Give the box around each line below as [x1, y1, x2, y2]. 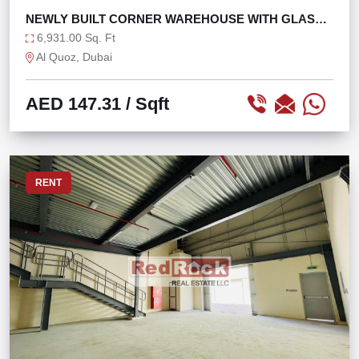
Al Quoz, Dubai [34, 50, 112, 63]
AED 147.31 [26, 93, 121, 114]
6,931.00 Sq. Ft [34, 30, 115, 44]
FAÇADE [26, 26, 75, 41]
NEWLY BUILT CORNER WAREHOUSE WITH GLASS [26, 11, 323, 26]
